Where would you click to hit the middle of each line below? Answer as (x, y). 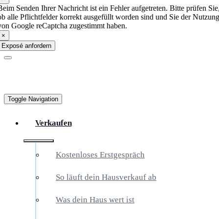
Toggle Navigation (33, 99)
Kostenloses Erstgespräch (100, 155)
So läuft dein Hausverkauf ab (106, 177)
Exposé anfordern (27, 46)
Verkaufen (54, 123)
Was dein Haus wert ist (95, 200)
